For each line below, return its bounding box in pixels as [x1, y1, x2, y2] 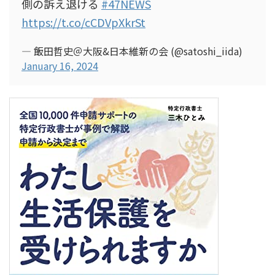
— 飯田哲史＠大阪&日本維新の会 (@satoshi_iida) [21, 44, 242, 58]
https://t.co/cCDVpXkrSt [21, 14, 145, 30]
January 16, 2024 [21, 58, 98, 73]
